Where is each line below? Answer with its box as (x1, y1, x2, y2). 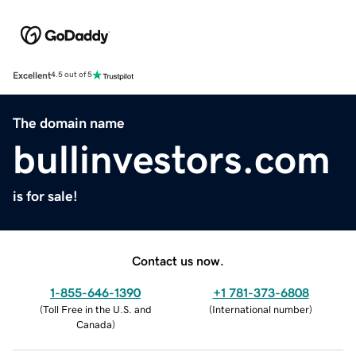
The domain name (13, 115, 125, 130)
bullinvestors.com (13, 139, 331, 180)
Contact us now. (132, 253, 224, 267)
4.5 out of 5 (51, 71, 92, 79)
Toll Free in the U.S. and (42, 304, 152, 315)
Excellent (13, 70, 51, 80)
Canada (75, 319, 112, 330)
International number (212, 304, 309, 315)
